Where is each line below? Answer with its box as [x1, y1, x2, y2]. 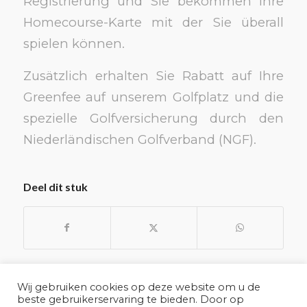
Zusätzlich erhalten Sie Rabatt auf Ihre [23, 67, 284, 84]
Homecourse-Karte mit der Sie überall [23, 14, 284, 30]
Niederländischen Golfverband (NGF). [23, 131, 256, 147]
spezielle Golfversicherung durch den [23, 110, 284, 126]
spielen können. [23, 35, 125, 51]
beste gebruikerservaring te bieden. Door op [17, 293, 244, 306]
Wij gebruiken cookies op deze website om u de [17, 281, 260, 293]
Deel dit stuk [23, 180, 88, 194]
